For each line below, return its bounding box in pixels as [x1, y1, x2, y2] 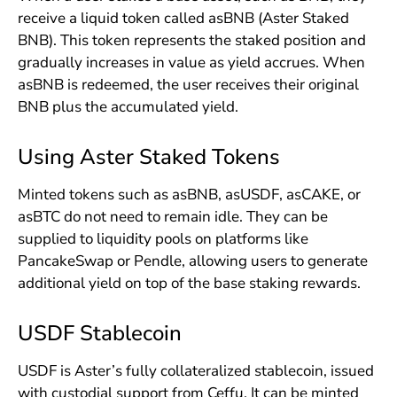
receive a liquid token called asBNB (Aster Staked [17, 8, 349, 29]
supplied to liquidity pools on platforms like [17, 229, 308, 250]
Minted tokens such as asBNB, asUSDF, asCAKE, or [17, 184, 361, 206]
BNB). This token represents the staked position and [17, 30, 366, 51]
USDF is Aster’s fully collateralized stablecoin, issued [17, 361, 374, 382]
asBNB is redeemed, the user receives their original [17, 74, 359, 96]
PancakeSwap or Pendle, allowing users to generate [17, 251, 368, 272]
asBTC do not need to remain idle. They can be [17, 206, 328, 228]
